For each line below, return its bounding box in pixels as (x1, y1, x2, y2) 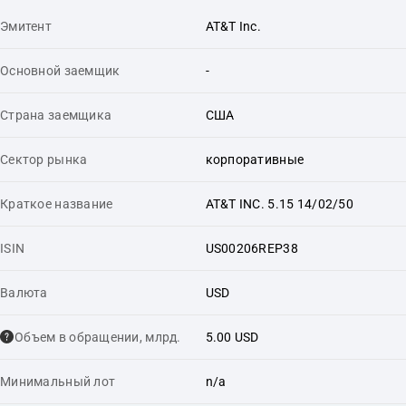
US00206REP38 (205, 240, 298, 256)
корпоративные (205, 151, 304, 167)
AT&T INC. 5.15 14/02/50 (205, 196, 353, 211)
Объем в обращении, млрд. (14, 329, 181, 344)
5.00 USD (205, 329, 259, 344)
